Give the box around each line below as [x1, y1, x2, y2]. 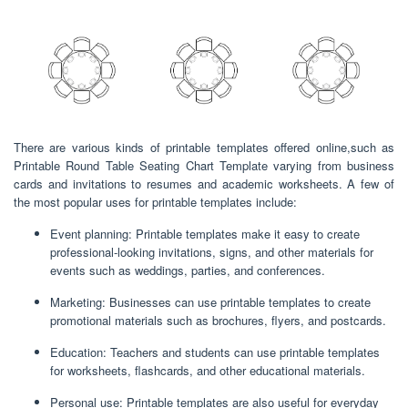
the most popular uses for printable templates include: [14, 193, 297, 211]
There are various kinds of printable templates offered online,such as [14, 138, 394, 157]
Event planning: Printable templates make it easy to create [50, 225, 360, 243]
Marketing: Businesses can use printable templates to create [50, 293, 371, 311]
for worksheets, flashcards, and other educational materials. [50, 362, 365, 380]
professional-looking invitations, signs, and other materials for [50, 243, 373, 261]
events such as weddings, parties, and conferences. [50, 261, 325, 280]
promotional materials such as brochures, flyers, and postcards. [50, 311, 386, 330]
